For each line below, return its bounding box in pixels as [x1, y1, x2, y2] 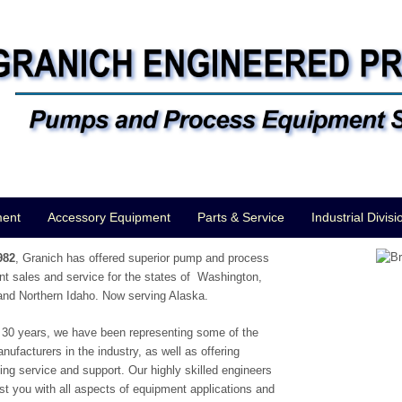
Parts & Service [197, 209, 284, 224]
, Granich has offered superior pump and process [15, 250, 270, 265]
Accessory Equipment [48, 209, 170, 224]
